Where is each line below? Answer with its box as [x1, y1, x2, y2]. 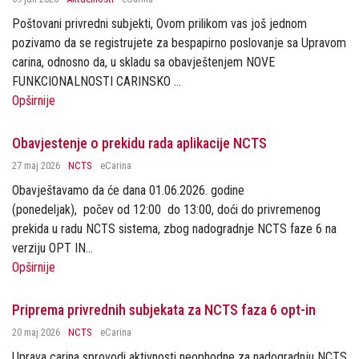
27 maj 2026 [12, 159, 60, 171]
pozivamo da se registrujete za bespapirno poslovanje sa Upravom [12, 35, 346, 50]
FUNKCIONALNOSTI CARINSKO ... [12, 74, 181, 89]
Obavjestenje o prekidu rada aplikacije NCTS [12, 135, 267, 151]
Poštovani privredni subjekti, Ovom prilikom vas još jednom [12, 16, 307, 31]
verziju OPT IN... [12, 240, 93, 256]
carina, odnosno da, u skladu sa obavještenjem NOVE [12, 54, 275, 70]
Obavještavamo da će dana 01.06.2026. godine [12, 183, 244, 198]
